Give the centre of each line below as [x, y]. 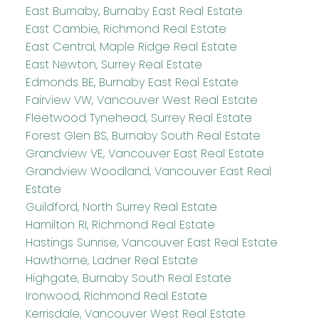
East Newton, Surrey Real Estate [114, 64]
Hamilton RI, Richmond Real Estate [120, 224]
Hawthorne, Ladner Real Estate [111, 260]
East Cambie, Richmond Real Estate [126, 28]
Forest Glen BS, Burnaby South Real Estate [143, 135]
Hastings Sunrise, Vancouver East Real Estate [151, 242]
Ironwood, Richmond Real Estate [116, 296]
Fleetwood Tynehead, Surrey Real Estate [138, 117]
